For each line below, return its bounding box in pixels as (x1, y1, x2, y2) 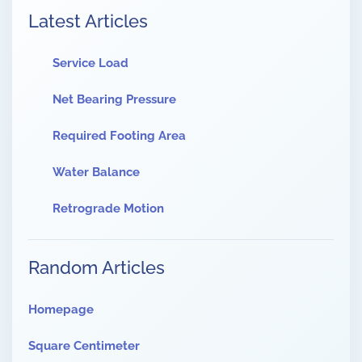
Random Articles (28, 257, 165, 279)
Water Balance (53, 165, 140, 180)
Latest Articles (28, 11, 148, 32)
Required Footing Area (53, 128, 186, 144)
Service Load (53, 56, 128, 71)
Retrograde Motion (53, 201, 164, 217)
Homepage (28, 302, 94, 318)
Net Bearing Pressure (53, 92, 176, 107)
